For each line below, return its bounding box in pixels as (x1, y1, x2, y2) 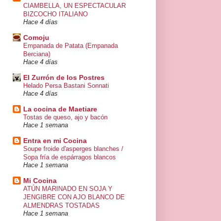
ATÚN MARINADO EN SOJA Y (23, 185, 112, 193)
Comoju (23, 34, 49, 42)
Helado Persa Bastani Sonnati (23, 82, 109, 90)
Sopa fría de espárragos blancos (23, 153, 116, 161)
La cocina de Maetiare (23, 105, 97, 113)
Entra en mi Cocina (23, 137, 87, 145)
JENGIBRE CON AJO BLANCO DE (23, 193, 125, 201)
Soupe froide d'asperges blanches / (23, 145, 123, 153)
